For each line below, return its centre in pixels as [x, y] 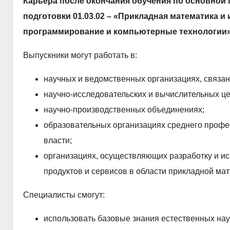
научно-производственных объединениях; [124, 109]
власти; [58, 140]
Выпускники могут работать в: [80, 55]
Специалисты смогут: [64, 195]
